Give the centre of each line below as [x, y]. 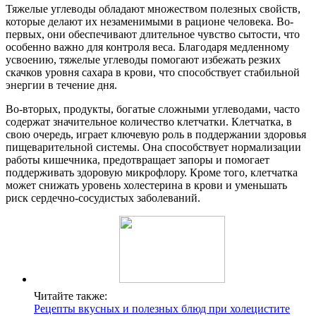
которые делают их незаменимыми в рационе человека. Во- [150, 22]
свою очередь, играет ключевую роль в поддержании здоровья [156, 135]
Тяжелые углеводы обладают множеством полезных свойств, [153, 9]
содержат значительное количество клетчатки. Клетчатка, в [149, 122]
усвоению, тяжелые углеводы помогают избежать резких [143, 60]
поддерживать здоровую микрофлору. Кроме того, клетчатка [152, 173]
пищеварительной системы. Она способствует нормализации [153, 147]
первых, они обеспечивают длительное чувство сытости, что [153, 35]
